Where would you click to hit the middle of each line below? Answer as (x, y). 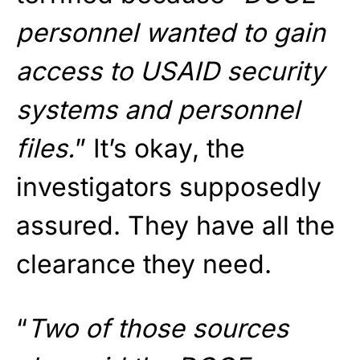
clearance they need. (144, 264)
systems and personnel (158, 109)
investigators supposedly (169, 186)
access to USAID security (170, 71)
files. (45, 148)
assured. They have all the (176, 225)
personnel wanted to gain (171, 32)
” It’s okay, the (160, 148)
